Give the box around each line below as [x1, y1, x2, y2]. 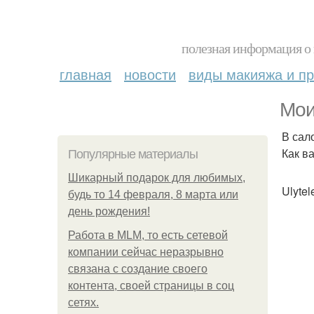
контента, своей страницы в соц [68, 280, 234, 292]
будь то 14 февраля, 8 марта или [68, 189, 238, 200]
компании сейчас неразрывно [68, 246, 224, 258]
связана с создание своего [68, 263, 207, 275]
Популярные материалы [68, 147, 198, 161]
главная [60, 64, 111, 84]
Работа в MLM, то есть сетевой [68, 229, 228, 241]
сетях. [68, 296, 99, 308]
